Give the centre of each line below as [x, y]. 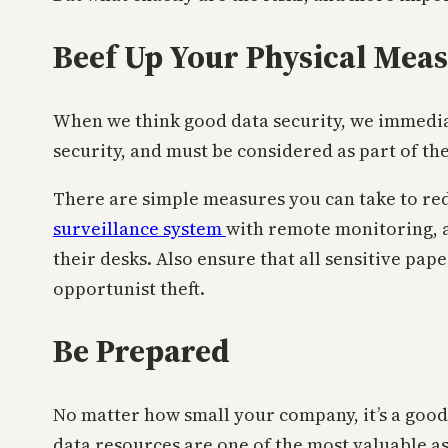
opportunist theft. [128, 288]
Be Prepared [141, 351]
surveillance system [139, 228]
